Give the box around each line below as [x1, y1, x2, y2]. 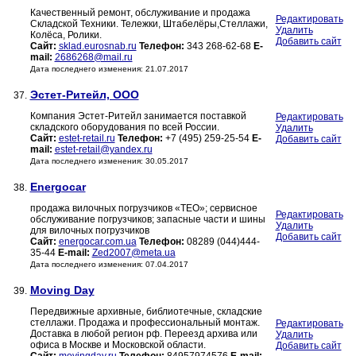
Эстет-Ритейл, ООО [29, 88, 139, 102]
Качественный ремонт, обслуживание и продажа [29, 7, 250, 19]
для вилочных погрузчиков [29, 225, 149, 237]
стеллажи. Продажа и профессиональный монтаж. [29, 317, 260, 329]
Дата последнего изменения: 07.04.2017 [29, 260, 188, 269]
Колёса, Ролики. [29, 29, 102, 41]
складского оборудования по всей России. [29, 122, 219, 133]
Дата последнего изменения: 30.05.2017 [29, 157, 188, 166]
